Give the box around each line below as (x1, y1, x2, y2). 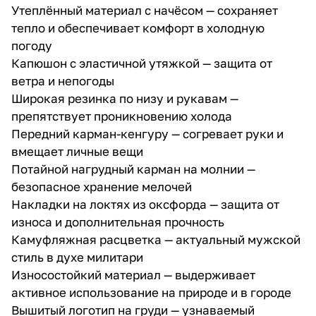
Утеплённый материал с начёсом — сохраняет (11, 2, 278, 18)
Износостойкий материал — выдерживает (11, 267, 255, 282)
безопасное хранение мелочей (11, 178, 192, 194)
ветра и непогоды (11, 73, 114, 88)
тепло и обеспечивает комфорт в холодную (11, 20, 265, 35)
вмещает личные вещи (11, 143, 143, 159)
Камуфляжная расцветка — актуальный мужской (11, 231, 300, 247)
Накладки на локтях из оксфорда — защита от (11, 196, 279, 212)
